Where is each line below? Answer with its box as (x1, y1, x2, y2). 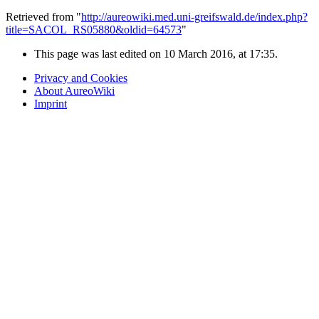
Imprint (34, 98, 67, 110)
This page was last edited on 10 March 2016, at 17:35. (34, 48, 278, 61)
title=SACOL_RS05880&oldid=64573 (6, 23, 182, 36)
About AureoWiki (34, 85, 115, 98)
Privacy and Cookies (34, 72, 127, 85)
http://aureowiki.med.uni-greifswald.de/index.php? (81, 11, 308, 23)
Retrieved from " (6, 11, 81, 23)
